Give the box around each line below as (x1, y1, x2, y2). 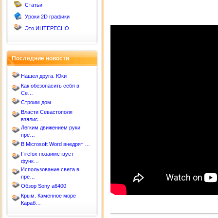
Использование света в (21, 166, 79, 172)
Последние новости (12, 55, 69, 62)
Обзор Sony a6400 (21, 183, 66, 189)
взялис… (21, 116, 43, 122)
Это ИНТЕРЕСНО (25, 25, 69, 31)
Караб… (21, 200, 41, 206)
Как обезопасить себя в (21, 83, 79, 89)
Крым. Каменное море (21, 193, 76, 199)
